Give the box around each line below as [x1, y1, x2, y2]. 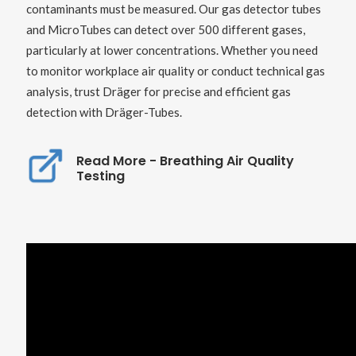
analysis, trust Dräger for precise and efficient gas [25, 84, 291, 99]
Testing [75, 167, 125, 186]
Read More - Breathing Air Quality [75, 152, 294, 171]
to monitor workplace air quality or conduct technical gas [25, 64, 325, 79]
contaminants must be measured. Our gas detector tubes [25, 2, 321, 17]
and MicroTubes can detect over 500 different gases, [25, 22, 305, 37]
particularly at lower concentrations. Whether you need [25, 43, 318, 58]
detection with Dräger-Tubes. [25, 105, 182, 120]
